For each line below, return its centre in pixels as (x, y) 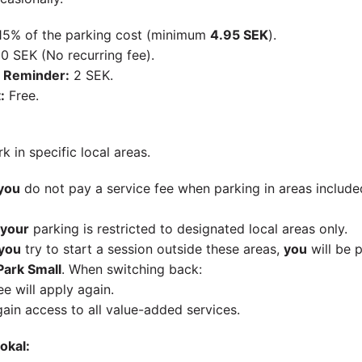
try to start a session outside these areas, (152, 249)
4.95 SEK (239, 35)
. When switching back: (131, 269)
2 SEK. (91, 75)
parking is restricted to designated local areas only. (188, 229)
